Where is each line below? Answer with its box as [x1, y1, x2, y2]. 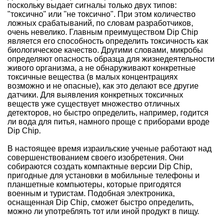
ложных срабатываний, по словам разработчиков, [7, 19, 193, 27]
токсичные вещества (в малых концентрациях [7, 73, 178, 81]
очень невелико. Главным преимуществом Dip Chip [7, 28, 198, 36]
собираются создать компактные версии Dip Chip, [7, 162, 192, 171]
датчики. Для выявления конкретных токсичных [7, 91, 183, 99]
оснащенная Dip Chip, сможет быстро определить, [7, 198, 194, 207]
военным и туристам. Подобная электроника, [7, 189, 175, 198]
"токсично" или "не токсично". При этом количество [7, 10, 196, 18]
